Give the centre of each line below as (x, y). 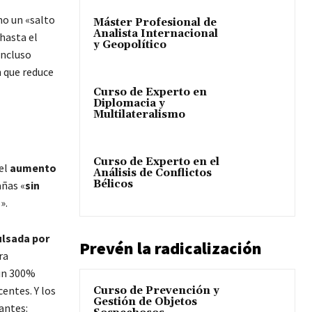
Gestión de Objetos (145, 302)
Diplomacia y (129, 103)
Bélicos (113, 185)
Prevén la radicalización (171, 249)
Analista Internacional (156, 33)
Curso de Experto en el (156, 162)
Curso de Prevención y (156, 291)
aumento (33, 168)
